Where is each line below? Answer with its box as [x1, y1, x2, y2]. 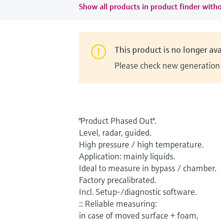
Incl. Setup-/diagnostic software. [79, 185, 197, 197]
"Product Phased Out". [79, 114, 156, 126]
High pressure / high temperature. [79, 138, 204, 150]
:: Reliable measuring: [79, 197, 157, 209]
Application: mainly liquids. [79, 150, 175, 162]
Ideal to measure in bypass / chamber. [79, 162, 217, 174]
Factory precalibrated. [79, 174, 156, 185]
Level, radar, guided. [79, 126, 151, 138]
